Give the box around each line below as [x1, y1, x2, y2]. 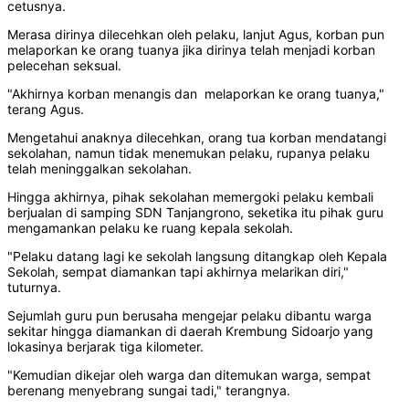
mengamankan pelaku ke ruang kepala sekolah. [7, 220, 293, 236]
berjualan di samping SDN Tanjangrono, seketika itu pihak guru [7, 204, 383, 221]
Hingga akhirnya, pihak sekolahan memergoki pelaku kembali [7, 189, 373, 205]
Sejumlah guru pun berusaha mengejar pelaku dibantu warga [7, 308, 372, 324]
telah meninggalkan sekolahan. [7, 161, 192, 177]
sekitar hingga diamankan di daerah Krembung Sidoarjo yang [7, 323, 373, 340]
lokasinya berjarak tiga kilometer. [7, 339, 204, 355]
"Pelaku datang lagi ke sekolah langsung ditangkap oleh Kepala [7, 248, 387, 265]
